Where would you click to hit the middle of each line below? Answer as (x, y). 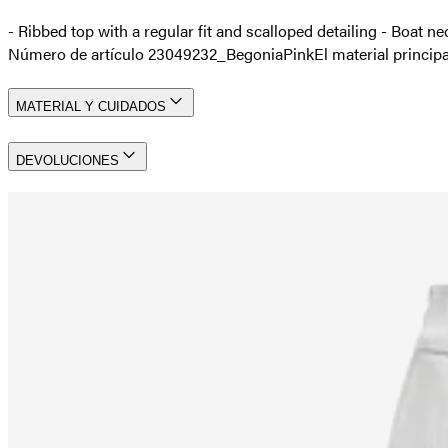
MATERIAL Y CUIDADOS (91, 107)
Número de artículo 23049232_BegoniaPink (161, 53)
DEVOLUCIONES (67, 161)
